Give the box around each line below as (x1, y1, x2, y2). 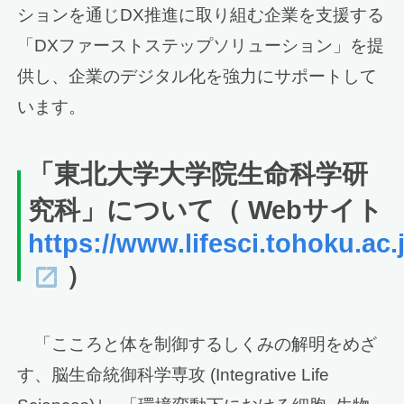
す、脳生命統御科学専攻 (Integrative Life (17, 364, 330, 384)
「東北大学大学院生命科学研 (28, 159, 369, 188)
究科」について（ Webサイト (28, 195, 384, 225)
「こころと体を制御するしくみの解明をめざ (34, 334, 378, 353)
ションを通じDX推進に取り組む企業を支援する (17, 5, 385, 24)
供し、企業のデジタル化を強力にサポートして (17, 66, 378, 86)
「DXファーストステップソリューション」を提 (17, 35, 385, 55)
